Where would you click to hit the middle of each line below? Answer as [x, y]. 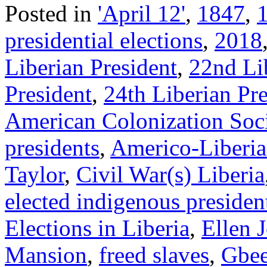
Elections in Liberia [97, 228]
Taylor [35, 174]
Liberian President [91, 67]
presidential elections [104, 40]
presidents [52, 147]
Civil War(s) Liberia [170, 174]
